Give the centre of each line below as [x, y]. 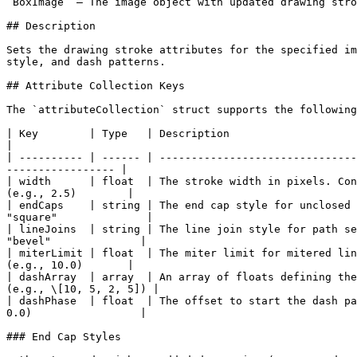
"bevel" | [76, 241]
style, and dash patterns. [86, 62]
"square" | [80, 217]
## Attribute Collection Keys [96, 86]
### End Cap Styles [64, 337]
